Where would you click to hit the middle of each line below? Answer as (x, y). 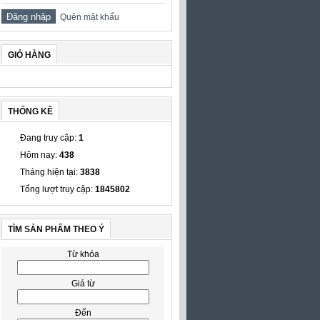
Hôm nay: (40, 155)
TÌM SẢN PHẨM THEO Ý (56, 229)
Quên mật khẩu (87, 17)
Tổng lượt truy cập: (57, 189)
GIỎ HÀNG (29, 55)
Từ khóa (83, 254)
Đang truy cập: (49, 138)
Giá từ (83, 284)
